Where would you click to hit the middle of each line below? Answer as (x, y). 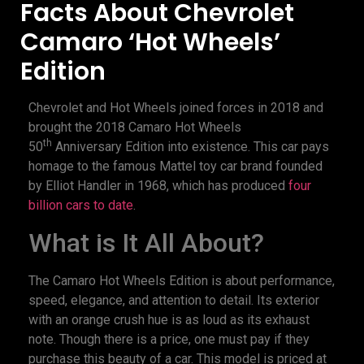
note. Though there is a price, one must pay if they (169, 339)
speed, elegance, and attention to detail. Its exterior (174, 300)
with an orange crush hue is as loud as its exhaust (169, 319)
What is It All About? (146, 243)
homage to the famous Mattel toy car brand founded (175, 167)
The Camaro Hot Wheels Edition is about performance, (182, 280)
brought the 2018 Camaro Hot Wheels (135, 128)
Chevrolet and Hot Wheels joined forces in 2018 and (176, 108)
